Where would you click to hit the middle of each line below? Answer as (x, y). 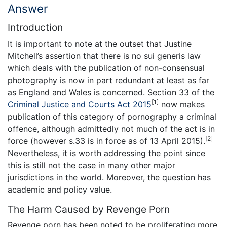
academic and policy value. (60, 189)
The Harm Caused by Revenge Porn (89, 209)
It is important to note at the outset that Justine (100, 43)
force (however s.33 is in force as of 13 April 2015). (106, 141)
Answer (28, 8)
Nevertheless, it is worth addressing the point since (106, 153)
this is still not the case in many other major (91, 165)
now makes (182, 104)
